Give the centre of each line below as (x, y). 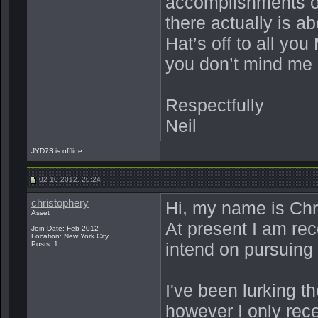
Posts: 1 (45, 244)
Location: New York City (70, 236)
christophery (60, 203)
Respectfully (215, 105)
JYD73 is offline (58, 151)
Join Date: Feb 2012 (65, 228)
